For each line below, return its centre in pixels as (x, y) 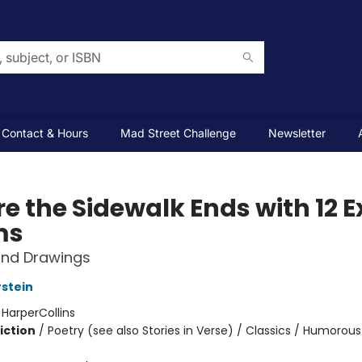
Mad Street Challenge (178, 133)
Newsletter (297, 133)
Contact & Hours (45, 133)
